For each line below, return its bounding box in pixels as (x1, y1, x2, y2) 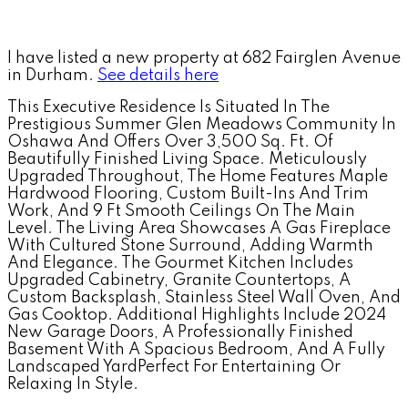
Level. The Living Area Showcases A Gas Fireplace (7, 219, 391, 237)
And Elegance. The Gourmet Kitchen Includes (7, 254, 353, 271)
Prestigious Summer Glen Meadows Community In (7, 116, 396, 133)
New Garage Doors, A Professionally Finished (7, 323, 353, 341)
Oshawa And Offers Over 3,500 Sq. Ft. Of (7, 133, 333, 150)
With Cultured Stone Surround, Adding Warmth (7, 237, 373, 254)
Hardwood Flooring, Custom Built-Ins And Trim (7, 185, 369, 202)
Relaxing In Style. (7, 375, 138, 393)
